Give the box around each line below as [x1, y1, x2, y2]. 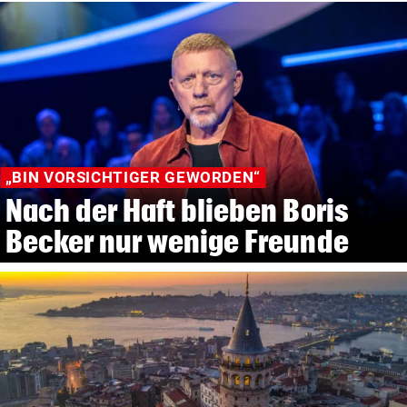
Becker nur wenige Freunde [5, 224, 349, 259]
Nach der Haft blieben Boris [5, 194, 348, 228]
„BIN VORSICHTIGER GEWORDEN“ [5, 168, 261, 187]
